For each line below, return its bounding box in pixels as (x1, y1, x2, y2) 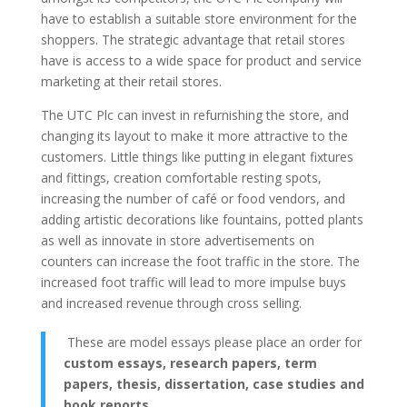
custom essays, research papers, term (63, 354, 317, 372)
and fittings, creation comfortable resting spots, (40, 169, 322, 186)
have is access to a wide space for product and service (40, 52, 362, 69)
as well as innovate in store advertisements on (40, 232, 314, 249)
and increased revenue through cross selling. (40, 294, 302, 312)
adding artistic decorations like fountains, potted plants (40, 211, 363, 228)
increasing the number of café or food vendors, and (40, 190, 345, 207)
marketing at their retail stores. (40, 73, 222, 90)
